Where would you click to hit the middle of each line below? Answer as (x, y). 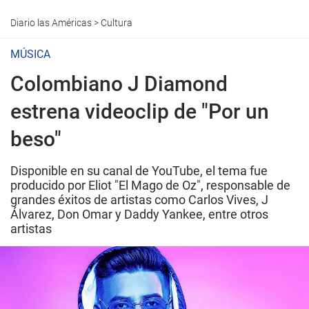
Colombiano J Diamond (119, 84)
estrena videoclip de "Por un (140, 111)
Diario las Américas (51, 23)
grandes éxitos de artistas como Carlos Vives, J (139, 200)
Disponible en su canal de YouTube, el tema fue (139, 171)
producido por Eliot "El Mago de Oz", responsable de (150, 185)
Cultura (117, 23)
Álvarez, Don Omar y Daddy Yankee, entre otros (139, 214)
